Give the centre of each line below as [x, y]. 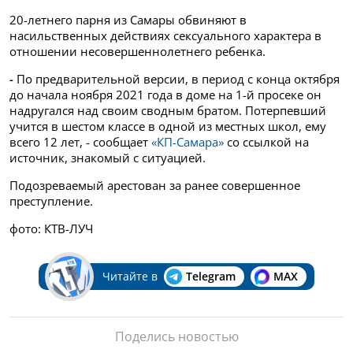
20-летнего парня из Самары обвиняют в [128, 19]
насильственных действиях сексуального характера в [165, 35]
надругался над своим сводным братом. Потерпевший [168, 110]
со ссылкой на [266, 141]
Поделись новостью [176, 336]
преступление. [51, 201]
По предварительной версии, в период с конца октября [178, 78]
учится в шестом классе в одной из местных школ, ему [168, 126]
